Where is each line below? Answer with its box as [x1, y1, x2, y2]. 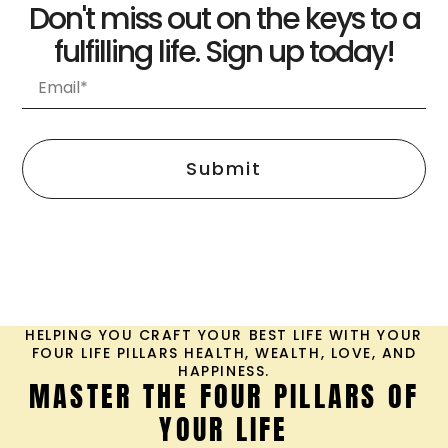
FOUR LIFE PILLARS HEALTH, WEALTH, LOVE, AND [31, 343, 417, 364]
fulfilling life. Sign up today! [54, 30, 394, 73]
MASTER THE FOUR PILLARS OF [28, 375, 420, 418]
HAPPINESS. [178, 361, 270, 382]
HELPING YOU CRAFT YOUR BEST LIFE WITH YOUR [25, 325, 423, 346]
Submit [186, 155, 262, 181]
